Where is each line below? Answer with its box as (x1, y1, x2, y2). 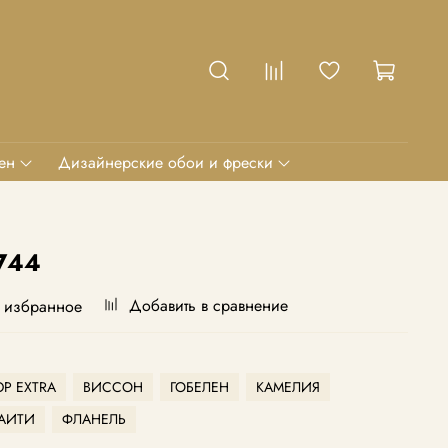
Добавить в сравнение (129, 294, 288, 318)
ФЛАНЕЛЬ (62, 409, 126, 430)
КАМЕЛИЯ (256, 376, 320, 397)
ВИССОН (83, 376, 143, 397)
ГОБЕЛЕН (170, 376, 229, 397)
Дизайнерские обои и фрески (58, 150, 274, 174)
